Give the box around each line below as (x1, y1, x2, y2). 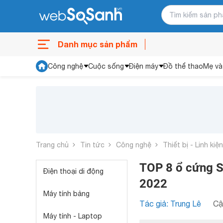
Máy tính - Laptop (43, 212, 102, 220)
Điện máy (129, 62, 158, 70)
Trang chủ (36, 140, 69, 149)
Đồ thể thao (163, 62, 203, 70)
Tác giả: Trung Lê (139, 199, 201, 208)
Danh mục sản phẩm (58, 39, 137, 49)
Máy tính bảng (43, 190, 90, 198)
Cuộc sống (88, 62, 124, 70)
